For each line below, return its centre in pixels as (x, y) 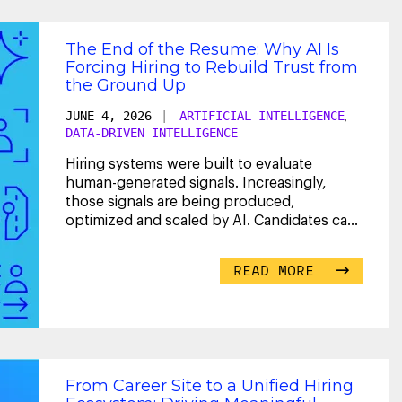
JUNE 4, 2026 (109, 115)
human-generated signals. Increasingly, (196, 183)
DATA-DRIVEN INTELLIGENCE (152, 132)
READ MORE (279, 270)
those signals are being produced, (180, 201)
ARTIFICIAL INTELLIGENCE (262, 115)
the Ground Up (126, 85)
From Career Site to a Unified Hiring (210, 385)
